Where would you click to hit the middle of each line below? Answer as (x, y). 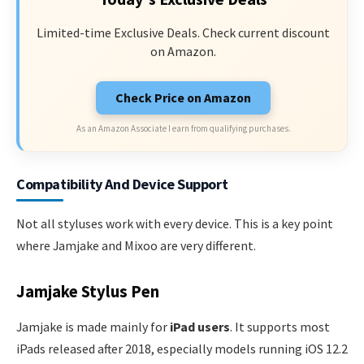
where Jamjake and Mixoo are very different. (136, 245)
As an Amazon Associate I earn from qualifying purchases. (183, 128)
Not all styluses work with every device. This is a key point (175, 223)
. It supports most (280, 327)
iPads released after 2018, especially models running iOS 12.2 (182, 349)
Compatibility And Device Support (122, 184)
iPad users (200, 327)
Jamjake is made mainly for (93, 327)
